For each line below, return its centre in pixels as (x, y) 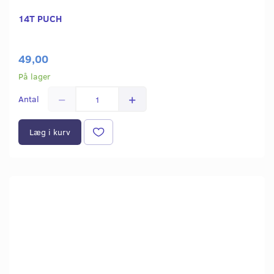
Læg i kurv (50, 132)
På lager (35, 76)
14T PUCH (40, 18)
